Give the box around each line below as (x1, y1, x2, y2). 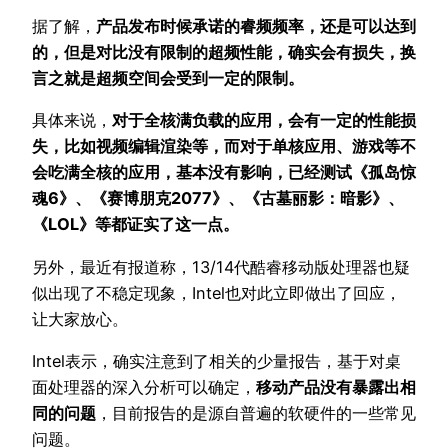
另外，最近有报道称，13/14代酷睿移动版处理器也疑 (32, 256, 410, 277)
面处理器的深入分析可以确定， (32, 376, 256, 397)
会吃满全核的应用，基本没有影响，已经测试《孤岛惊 (32, 162, 416, 183)
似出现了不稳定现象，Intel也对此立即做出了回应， (32, 282, 401, 303)
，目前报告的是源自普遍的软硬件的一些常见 (96, 402, 416, 423)
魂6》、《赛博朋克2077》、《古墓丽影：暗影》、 (32, 188, 404, 209)
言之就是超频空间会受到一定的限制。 (32, 68, 304, 89)
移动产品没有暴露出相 (256, 376, 416, 397)
